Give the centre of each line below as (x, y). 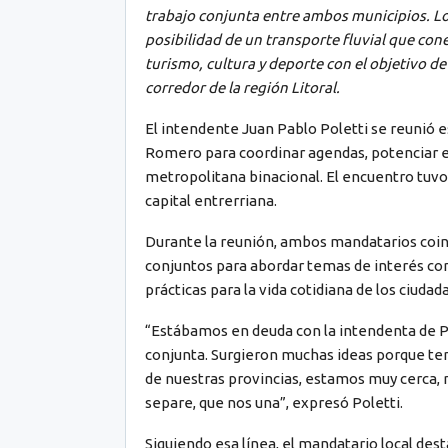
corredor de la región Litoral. (242, 87)
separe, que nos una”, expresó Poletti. (273, 402)
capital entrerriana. (210, 200)
